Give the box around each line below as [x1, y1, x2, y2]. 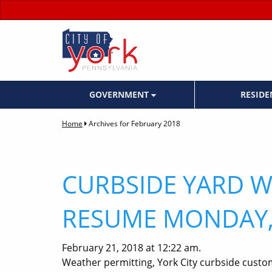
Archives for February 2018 [89, 118, 180, 129]
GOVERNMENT [89, 89, 151, 101]
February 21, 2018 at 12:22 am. [62, 241, 201, 255]
